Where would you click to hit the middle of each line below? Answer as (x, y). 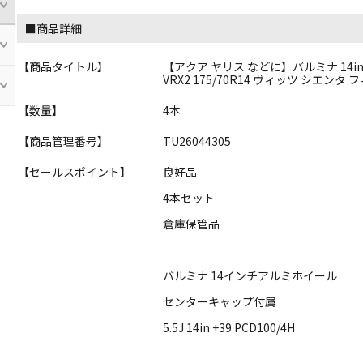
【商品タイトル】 (64, 66)
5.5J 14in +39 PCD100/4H (229, 327)
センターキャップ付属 (220, 301)
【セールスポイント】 (75, 171)
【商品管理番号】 (64, 141)
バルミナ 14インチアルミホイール (250, 275)
